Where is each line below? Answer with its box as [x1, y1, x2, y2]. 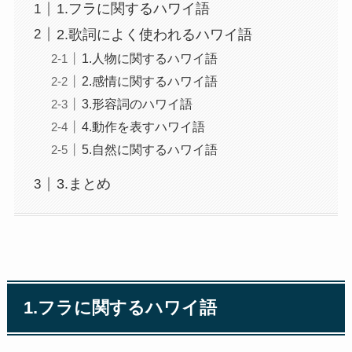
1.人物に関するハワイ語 [81, 50, 218, 65]
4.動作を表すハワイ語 [81, 119, 205, 134]
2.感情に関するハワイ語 [81, 73, 218, 88]
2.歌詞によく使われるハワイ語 [56, 26, 252, 42]
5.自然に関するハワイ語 [81, 141, 218, 156]
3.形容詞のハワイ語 [81, 96, 192, 111]
